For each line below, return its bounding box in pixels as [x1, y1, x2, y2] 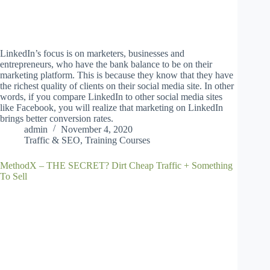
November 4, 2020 [61, 124, 133, 134]
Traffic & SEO [24, 134, 80, 145]
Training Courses [85, 134, 150, 145]
